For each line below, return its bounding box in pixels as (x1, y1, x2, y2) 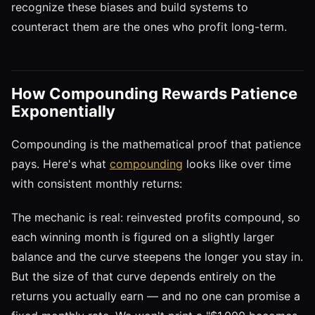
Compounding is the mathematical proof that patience (11, 136, 301, 151)
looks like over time (183, 156, 291, 171)
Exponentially (11, 101, 115, 120)
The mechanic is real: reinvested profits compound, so (11, 210, 300, 224)
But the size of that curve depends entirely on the (11, 269, 276, 283)
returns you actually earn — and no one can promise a (11, 288, 300, 303)
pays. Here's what (11, 156, 110, 171)
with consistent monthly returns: (11, 176, 182, 191)
